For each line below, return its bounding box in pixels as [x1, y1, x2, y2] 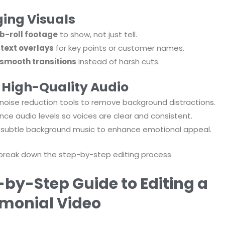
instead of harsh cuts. [76, 56, 160, 67]
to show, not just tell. [57, 29, 137, 40]
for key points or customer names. [53, 42, 184, 53]
